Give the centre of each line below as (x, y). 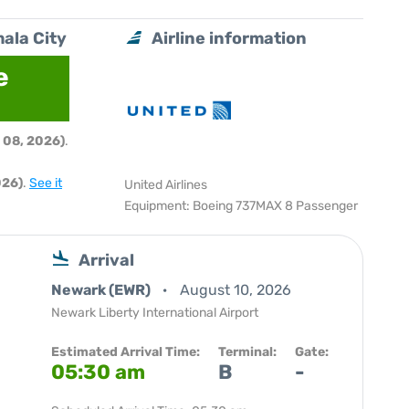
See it (46, 183)
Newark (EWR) (102, 290)
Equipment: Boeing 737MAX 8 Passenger (241, 206)
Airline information (230, 38)
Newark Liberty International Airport (155, 313)
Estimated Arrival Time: (126, 352)
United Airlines (166, 185)
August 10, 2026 (236, 290)
